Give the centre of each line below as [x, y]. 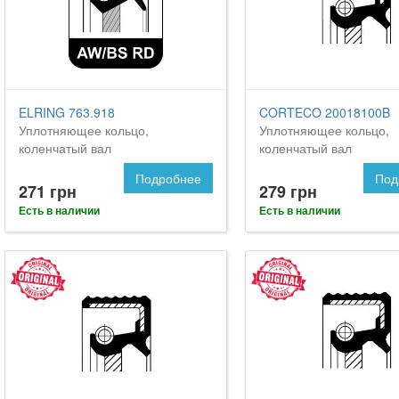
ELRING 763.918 [67, 113]
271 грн [48, 192]
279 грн [288, 192]
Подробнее [168, 179]
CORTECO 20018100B [324, 113]
